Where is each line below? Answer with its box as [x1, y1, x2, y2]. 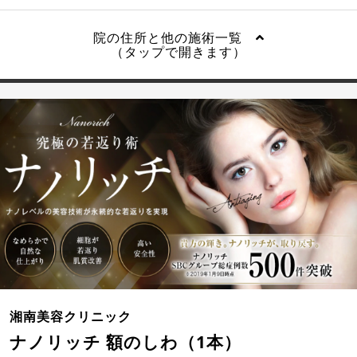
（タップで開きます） [111, 43, 246, 61]
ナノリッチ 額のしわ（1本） [10, 330, 241, 353]
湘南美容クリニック [10, 307, 131, 325]
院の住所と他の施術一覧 [92, 29, 256, 47]
